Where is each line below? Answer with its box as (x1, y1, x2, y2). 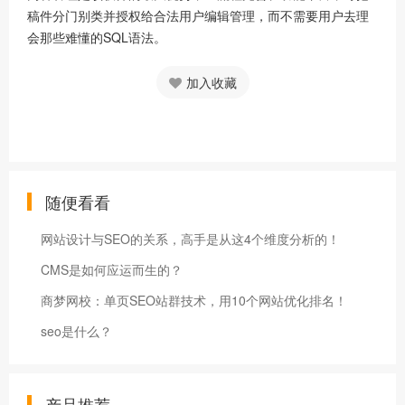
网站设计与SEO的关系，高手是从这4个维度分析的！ (41, 230, 340, 248)
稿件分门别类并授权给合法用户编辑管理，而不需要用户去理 (27, 6, 369, 24)
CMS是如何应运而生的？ (41, 260, 183, 278)
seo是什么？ (41, 322, 112, 340)
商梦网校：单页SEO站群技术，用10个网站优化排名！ (41, 291, 347, 309)
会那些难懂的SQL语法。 (27, 28, 166, 46)
